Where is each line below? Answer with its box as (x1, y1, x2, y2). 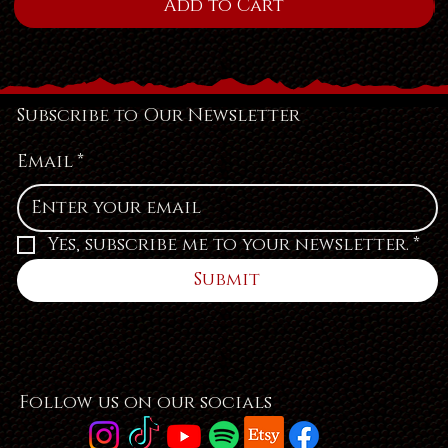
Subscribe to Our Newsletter (16, 103, 300, 128)
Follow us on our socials (18, 391, 272, 416)
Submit (194, 267, 261, 292)
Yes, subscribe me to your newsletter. (46, 232, 409, 257)
